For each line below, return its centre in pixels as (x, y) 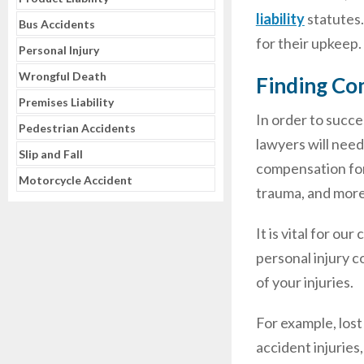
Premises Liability (66, 102)
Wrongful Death (63, 76)
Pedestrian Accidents (77, 128)
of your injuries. (304, 282)
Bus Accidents (57, 24)
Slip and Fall (51, 154)
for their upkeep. (308, 43)
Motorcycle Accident (76, 180)
